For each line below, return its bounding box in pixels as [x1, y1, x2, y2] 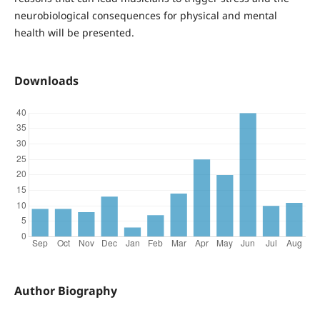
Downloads [14, 73, 79, 89]
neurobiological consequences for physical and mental [14, 9, 277, 23]
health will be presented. [14, 26, 134, 40]
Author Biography [14, 283, 117, 299]
